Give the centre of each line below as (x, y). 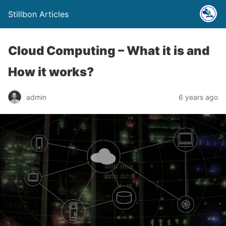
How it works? (51, 72)
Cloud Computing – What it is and (109, 51)
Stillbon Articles (38, 14)
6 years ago (198, 97)
